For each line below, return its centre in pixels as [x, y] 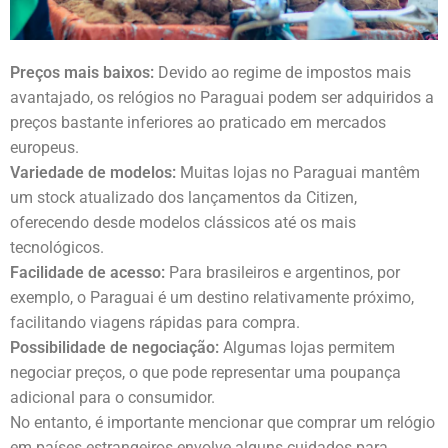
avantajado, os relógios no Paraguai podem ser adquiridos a [222, 98]
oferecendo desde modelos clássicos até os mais [183, 223]
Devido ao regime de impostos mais [282, 73]
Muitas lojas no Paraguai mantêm [298, 173]
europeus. [44, 148]
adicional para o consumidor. [112, 398]
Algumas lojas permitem [307, 348]
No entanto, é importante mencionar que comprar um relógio [222, 423]
